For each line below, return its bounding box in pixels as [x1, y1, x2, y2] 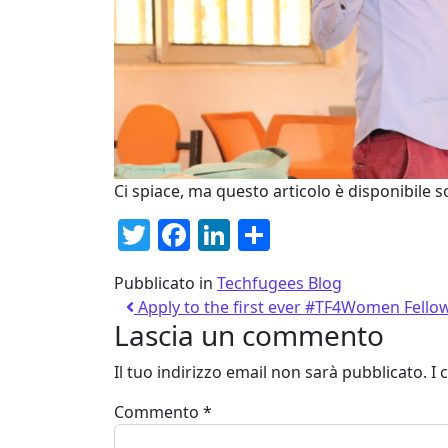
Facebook [190, 212, 333, 256]
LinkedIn [230, 212, 361, 256]
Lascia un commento [114, 315, 384, 354]
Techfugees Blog [217, 271, 342, 294]
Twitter [150, 212, 255, 256]
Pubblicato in [114, 271, 217, 294]
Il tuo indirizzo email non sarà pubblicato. [114, 360, 427, 383]
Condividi [270, 212, 409, 256]
